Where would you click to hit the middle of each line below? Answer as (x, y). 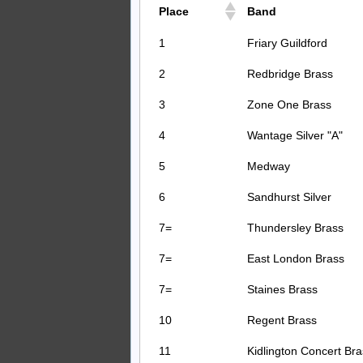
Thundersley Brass (295, 227)
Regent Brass (282, 320)
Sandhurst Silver (289, 196)
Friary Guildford (287, 43)
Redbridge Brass (290, 73)
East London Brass (296, 258)
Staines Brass (282, 289)
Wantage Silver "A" (295, 135)
